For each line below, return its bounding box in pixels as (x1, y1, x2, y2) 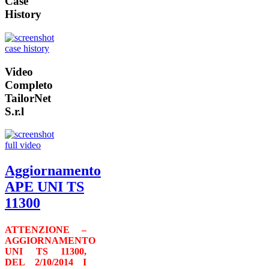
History (5, 8, 41, 21)
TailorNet (5, 91, 51, 104)
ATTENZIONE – (5, 224, 87, 235)
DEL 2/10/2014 (5, 256, 73, 267)
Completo (5, 78, 53, 91)
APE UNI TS (5, 179, 84, 195)
